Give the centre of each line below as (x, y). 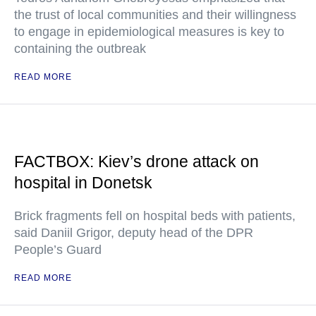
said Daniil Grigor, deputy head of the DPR (134, 233)
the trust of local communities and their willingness (155, 15)
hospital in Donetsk (83, 183)
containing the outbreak (80, 49)
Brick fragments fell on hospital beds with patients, (155, 216)
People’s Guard (58, 250)
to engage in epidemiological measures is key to (149, 32)
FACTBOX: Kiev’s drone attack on (136, 162)
